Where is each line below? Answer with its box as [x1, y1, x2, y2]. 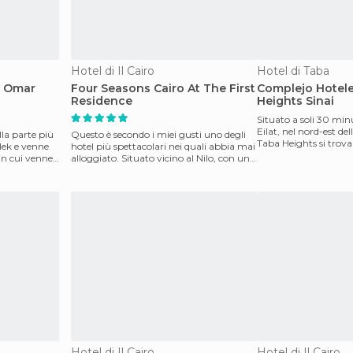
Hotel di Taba [257, 64, 329, 78]
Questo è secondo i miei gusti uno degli [71, 128, 246, 140]
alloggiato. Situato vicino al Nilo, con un [71, 152, 250, 164]
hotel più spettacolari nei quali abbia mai [71, 140, 255, 152]
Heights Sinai [257, 94, 334, 108]
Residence [71, 94, 132, 108]
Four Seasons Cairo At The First [71, 81, 255, 95]
